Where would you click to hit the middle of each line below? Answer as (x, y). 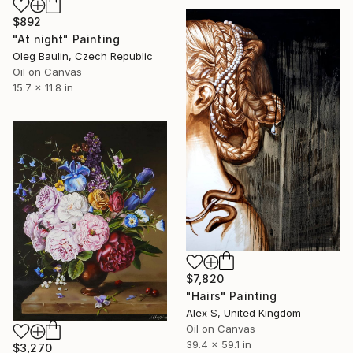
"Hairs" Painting (232, 295)
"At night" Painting (67, 39)
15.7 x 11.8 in (43, 88)
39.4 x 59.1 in (219, 344)
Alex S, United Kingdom (243, 312)
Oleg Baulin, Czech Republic (83, 56)
